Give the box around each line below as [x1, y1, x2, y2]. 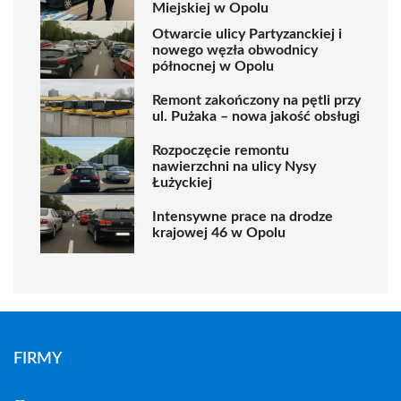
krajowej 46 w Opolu [152, 225, 286, 240]
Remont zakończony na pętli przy [152, 92, 361, 107]
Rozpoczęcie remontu [152, 142, 289, 158]
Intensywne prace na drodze [152, 209, 333, 224]
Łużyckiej [152, 175, 212, 190]
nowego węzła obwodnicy [152, 42, 318, 57]
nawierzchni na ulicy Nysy [152, 158, 316, 174]
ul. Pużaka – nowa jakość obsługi [152, 108, 360, 124]
